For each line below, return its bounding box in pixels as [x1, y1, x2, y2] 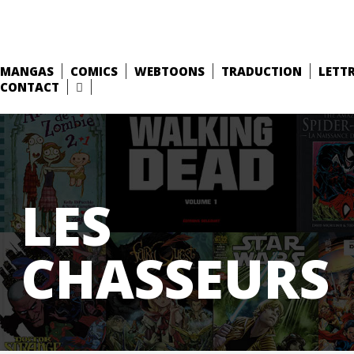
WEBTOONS [134, 63, 205, 79]
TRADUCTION [221, 63, 302, 79]
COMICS [70, 63, 118, 79]
